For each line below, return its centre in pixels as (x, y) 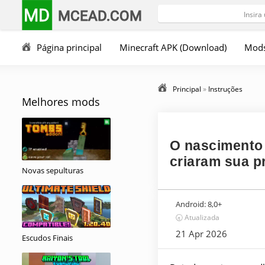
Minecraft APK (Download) (173, 47)
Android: (191, 204)
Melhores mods (61, 102)
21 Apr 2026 (201, 234)
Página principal (69, 47)
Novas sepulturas (53, 170)
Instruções (225, 89)
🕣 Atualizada (198, 217)
